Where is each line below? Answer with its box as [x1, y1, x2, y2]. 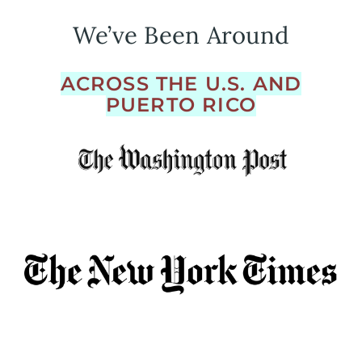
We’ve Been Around [72, 20, 290, 51]
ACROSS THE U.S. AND [60, 72, 302, 96]
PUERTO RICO [105, 93, 257, 117]
